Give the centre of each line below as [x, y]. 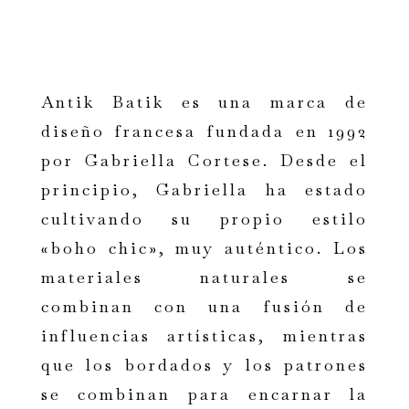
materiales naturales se [204, 278]
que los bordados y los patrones [204, 365]
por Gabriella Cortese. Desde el [204, 161]
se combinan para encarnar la [204, 394]
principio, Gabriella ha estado [204, 190]
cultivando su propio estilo [204, 219]
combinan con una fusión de [204, 307]
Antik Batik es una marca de [204, 102]
